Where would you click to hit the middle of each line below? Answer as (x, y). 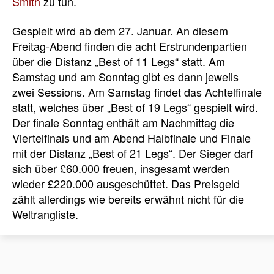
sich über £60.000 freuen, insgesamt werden (121, 168)
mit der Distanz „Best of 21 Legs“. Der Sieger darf (133, 153)
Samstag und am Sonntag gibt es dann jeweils (125, 76)
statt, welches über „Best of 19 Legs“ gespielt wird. (135, 107)
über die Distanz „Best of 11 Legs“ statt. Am (119, 61)
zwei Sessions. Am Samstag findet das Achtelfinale (137, 91)
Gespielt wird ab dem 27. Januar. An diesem (120, 30)
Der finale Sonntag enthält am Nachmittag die (123, 122)
